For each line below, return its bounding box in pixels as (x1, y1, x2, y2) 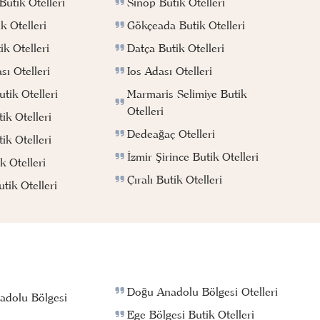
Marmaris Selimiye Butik (126, 86, 246, 101)
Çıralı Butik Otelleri (126, 172, 222, 187)
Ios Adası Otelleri (126, 64, 212, 79)
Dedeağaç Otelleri (126, 126, 215, 141)
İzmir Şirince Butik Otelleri (126, 149, 259, 164)
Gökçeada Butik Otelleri (126, 18, 245, 33)
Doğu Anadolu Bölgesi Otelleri (126, 284, 278, 299)
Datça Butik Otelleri (126, 41, 224, 56)
